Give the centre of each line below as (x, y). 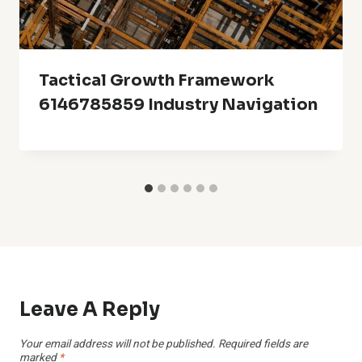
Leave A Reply (90, 309)
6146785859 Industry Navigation (178, 104)
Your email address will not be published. (118, 345)
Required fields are (263, 345)
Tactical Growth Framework (156, 80)
